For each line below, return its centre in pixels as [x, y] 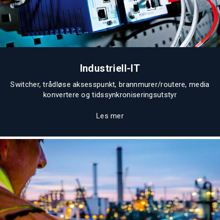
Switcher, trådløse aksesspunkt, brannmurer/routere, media [110, 84]
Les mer [110, 116]
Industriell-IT [110, 68]
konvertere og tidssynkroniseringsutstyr [110, 95]
